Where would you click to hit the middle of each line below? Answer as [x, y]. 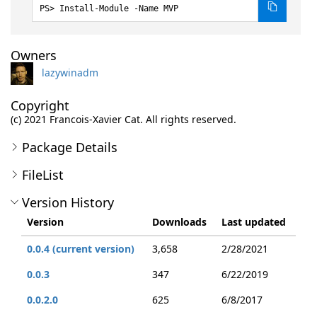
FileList [43, 175]
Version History [68, 202]
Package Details [70, 147]
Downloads [179, 222]
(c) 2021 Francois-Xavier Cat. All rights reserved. [123, 119]
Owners [34, 55]
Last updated [254, 222]
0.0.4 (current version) [81, 249]
